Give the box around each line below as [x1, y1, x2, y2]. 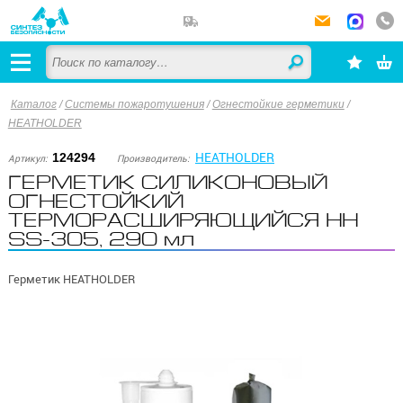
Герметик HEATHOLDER [7, 272, 135, 286]
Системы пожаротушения [64, 98, 204, 111]
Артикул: [7, 153, 48, 166]
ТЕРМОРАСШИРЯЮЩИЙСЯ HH [7, 209, 358, 231]
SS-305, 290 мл [7, 228, 194, 250]
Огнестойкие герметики [211, 98, 345, 111]
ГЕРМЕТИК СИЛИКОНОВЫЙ [7, 171, 327, 193]
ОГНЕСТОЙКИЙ [7, 190, 184, 212]
